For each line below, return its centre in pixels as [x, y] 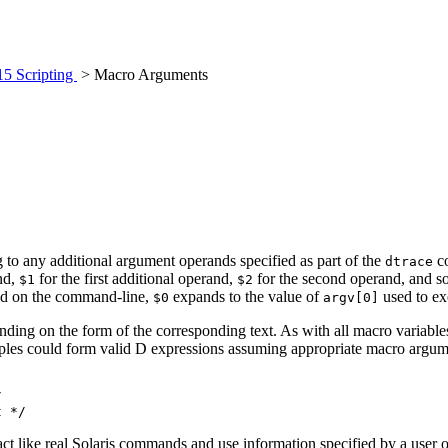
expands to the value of [246, 296]
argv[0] [351, 297]
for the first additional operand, [136, 278]
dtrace [409, 261]
